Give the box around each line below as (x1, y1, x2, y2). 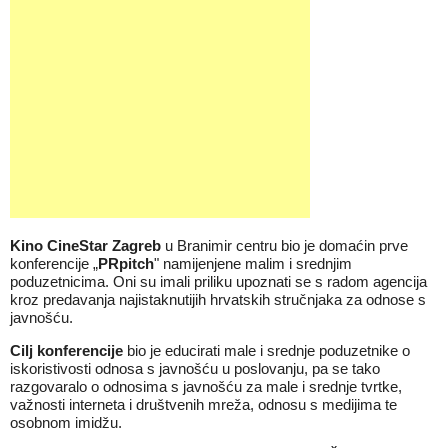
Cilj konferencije (10, 342, 123, 359)
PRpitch (98, 255, 154, 272)
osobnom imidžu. (10, 414, 122, 431)
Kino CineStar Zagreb (10, 237, 161, 254)
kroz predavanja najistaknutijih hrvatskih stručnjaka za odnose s (10, 291, 426, 308)
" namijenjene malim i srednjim (154, 255, 352, 272)
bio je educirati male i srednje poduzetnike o (123, 342, 410, 359)
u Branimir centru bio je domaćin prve (161, 237, 408, 254)
